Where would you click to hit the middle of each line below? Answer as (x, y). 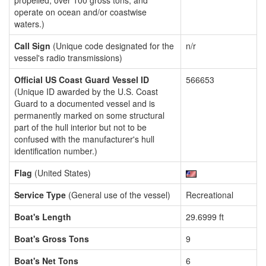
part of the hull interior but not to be (80, 127)
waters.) (29, 24)
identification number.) (56, 151)
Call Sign (32, 46)
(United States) (61, 173)
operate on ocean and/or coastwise (80, 12)
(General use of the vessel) (118, 195)
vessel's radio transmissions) (68, 58)
